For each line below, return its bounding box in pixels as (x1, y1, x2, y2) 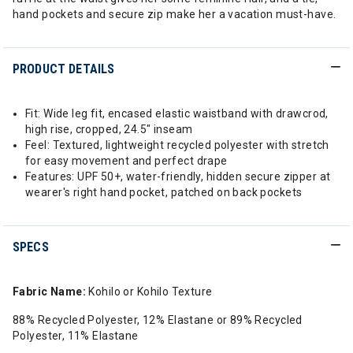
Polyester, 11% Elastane (13, 329, 139, 342)
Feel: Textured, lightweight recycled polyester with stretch (25, 139, 329, 151)
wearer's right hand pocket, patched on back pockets (25, 186, 303, 199)
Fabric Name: (13, 285, 87, 298)
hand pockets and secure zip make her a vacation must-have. (13, 8, 336, 20)
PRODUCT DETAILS (13, 61, 115, 76)
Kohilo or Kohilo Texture (86, 285, 213, 298)
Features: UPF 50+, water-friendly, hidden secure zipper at (25, 170, 331, 183)
